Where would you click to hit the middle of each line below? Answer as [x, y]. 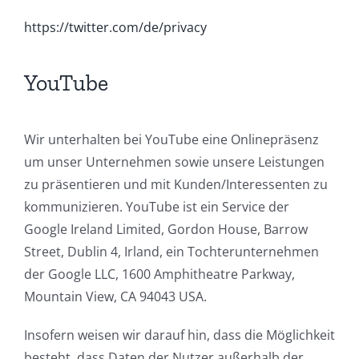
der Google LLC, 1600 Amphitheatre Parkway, [159, 274]
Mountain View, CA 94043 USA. [115, 296]
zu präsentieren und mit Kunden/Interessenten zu [176, 184]
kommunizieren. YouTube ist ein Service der [157, 206]
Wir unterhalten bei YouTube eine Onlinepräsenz [171, 139]
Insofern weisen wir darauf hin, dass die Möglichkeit [179, 335]
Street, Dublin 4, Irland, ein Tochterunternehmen [171, 251]
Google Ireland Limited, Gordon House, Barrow [166, 229]
